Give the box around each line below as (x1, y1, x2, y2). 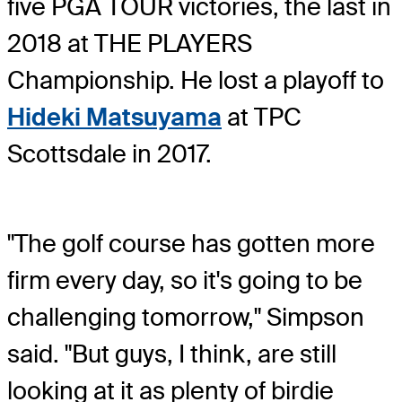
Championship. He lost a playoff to (7, 64, 384, 96)
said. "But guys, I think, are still (7, 338, 336, 370)
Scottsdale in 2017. (7, 137, 212, 170)
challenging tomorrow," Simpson (7, 301, 364, 333)
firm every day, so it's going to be (7, 265, 363, 296)
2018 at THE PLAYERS (7, 27, 252, 59)
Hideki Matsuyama (7, 100, 222, 133)
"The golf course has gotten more (7, 228, 375, 259)
